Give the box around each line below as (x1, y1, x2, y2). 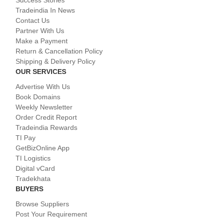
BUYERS (16, 185, 43, 193)
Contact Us (16, 17, 50, 25)
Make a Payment (16, 37, 68, 45)
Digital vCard (16, 164, 55, 173)
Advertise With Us (16, 83, 70, 91)
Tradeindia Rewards (16, 124, 77, 132)
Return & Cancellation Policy (16, 47, 103, 55)
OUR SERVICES (16, 68, 66, 76)
